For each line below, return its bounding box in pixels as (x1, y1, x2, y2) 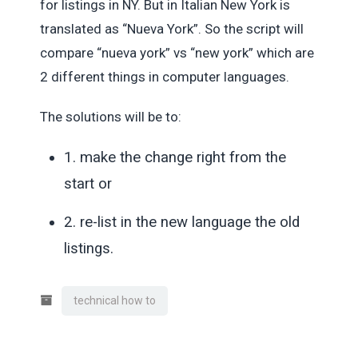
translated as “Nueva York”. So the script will (40, 20, 304, 37)
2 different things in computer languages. (40, 68, 289, 85)
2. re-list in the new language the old (64, 213, 300, 231)
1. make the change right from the (64, 148, 286, 166)
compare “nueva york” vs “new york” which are (40, 44, 314, 61)
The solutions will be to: (40, 108, 181, 125)
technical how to (74, 293, 156, 307)
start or (64, 174, 112, 193)
